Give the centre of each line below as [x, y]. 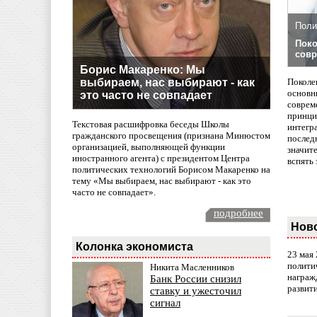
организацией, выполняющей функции [149, 147]
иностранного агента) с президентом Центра [161, 158]
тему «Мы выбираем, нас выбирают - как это [162, 181]
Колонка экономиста [134, 247]
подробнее [238, 213]
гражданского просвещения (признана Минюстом [171, 136]
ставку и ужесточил [196, 291]
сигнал [165, 303]
